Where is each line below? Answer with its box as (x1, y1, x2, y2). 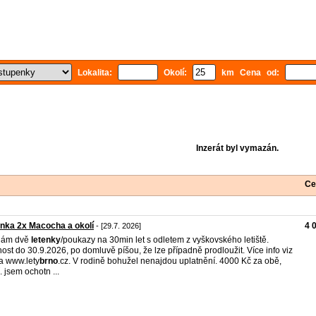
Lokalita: (72, 68, 118, 78)
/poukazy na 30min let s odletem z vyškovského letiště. (61, 235, 269, 245)
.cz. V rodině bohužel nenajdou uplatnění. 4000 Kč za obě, (58, 256, 281, 266)
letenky (31, 235, 61, 245)
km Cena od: (216, 68, 285, 78)
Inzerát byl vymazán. (195, 143, 279, 153)
